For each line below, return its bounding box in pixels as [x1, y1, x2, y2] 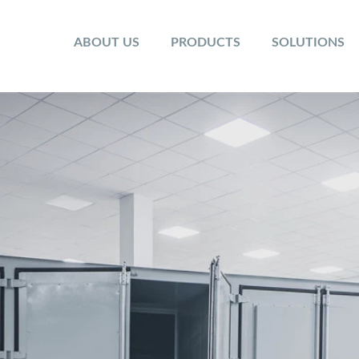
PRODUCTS [170, 36, 240, 49]
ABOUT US [73, 36, 139, 49]
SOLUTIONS [271, 36, 345, 49]
